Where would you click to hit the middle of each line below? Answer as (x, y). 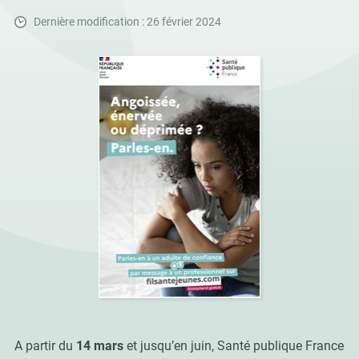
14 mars (99, 346)
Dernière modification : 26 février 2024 (127, 22)
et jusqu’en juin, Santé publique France (233, 346)
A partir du (45, 346)
